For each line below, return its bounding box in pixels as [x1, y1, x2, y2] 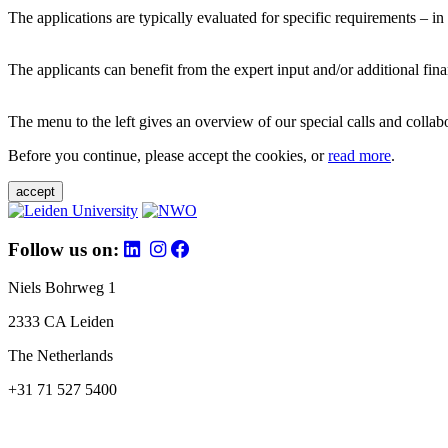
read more [328, 146, 391, 164]
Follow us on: [8, 238, 124, 260]
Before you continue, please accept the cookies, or [8, 146, 328, 164]
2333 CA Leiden [8, 313, 114, 331]
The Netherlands [8, 347, 113, 365]
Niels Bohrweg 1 [8, 279, 116, 297]
